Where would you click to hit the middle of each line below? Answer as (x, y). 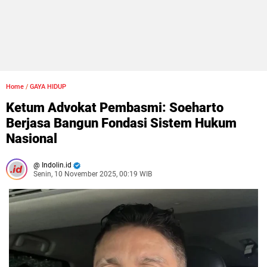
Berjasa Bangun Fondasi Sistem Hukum (121, 123)
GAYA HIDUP (48, 87)
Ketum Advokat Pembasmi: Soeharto (115, 108)
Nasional (32, 139)
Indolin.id (56, 165)
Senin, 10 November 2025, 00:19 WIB (93, 174)
